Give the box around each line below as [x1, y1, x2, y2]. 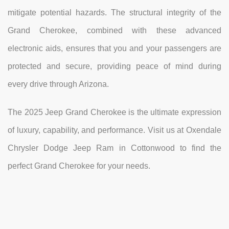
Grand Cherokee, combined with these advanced [8, 26, 221, 35]
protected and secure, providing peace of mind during [8, 62, 221, 71]
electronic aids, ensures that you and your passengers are [8, 44, 221, 53]
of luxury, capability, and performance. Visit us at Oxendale [8, 126, 221, 135]
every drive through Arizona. [8, 80, 109, 89]
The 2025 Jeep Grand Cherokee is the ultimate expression [8, 108, 221, 117]
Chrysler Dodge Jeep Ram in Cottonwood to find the [8, 144, 221, 153]
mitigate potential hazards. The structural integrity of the [8, 8, 221, 17]
